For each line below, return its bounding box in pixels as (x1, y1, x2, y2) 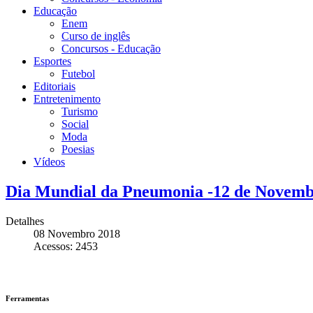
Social (61, 118, 89, 131)
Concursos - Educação (61, 43, 161, 55)
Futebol (61, 68, 95, 80)
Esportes (34, 55, 71, 68)
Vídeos (34, 156, 65, 168)
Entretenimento (34, 93, 101, 105)
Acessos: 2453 (34, 240, 98, 252)
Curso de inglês (61, 30, 130, 43)
